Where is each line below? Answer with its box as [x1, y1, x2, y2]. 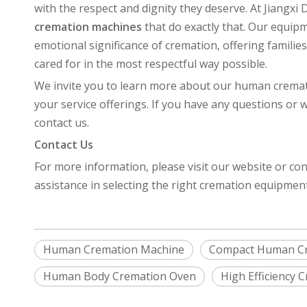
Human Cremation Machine [43, 242, 184, 258]
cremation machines [34, 19, 142, 35]
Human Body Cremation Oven [43, 269, 196, 284]
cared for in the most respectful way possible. [34, 56, 267, 72]
